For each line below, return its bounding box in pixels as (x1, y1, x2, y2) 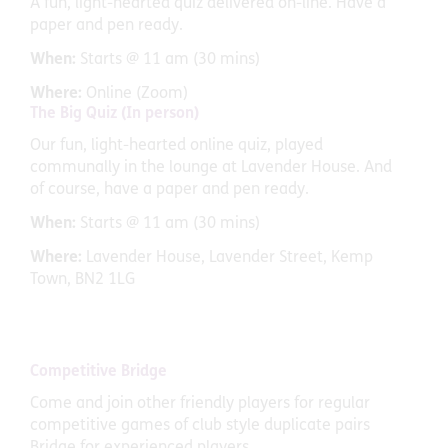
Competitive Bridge (30, 364, 167, 381)
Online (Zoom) (86, 86, 188, 103)
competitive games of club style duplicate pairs (30, 418, 370, 435)
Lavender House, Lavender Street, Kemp (86, 250, 373, 267)
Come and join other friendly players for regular (30, 396, 370, 413)
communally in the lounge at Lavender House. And (30, 160, 392, 177)
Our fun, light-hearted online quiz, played (30, 138, 323, 155)
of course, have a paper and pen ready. (30, 182, 309, 199)
